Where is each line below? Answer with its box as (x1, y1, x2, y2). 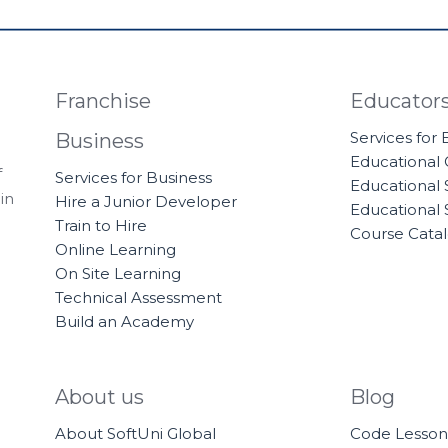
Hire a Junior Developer (55, 192, 238, 212)
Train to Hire (55, 216, 148, 236)
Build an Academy (55, 312, 195, 332)
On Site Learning (55, 264, 182, 284)
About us (55, 385, 145, 410)
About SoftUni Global (55, 424, 217, 444)
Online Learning (55, 240, 177, 260)
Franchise (55, 89, 152, 114)
